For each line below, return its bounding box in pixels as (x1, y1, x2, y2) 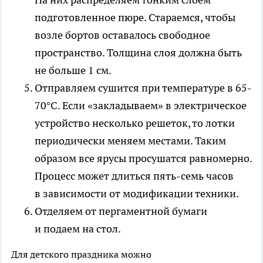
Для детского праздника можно (11, 248, 151, 260)
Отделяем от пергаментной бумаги (35, 204, 207, 218)
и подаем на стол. (35, 221, 121, 235)
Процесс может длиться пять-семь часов (35, 168, 234, 183)
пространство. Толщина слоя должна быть (35, 45, 242, 59)
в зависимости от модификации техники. (35, 186, 239, 200)
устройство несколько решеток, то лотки (35, 116, 235, 130)
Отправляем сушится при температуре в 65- (35, 80, 252, 95)
